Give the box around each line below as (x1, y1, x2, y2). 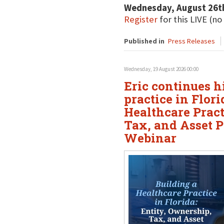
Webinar (123, 130, 176, 146)
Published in (123, 36, 164, 45)
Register (123, 13, 157, 25)
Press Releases (167, 36, 215, 45)
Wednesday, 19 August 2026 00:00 (123, 65, 198, 72)
